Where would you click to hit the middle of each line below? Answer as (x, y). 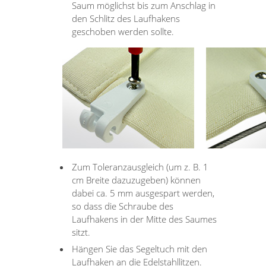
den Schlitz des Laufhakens (126, 18)
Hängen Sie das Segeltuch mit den (140, 248)
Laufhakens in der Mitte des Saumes (145, 219)
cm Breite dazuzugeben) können (137, 180)
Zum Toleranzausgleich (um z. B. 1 (140, 167)
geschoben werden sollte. (123, 31)
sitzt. (81, 232)
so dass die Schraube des (123, 206)
